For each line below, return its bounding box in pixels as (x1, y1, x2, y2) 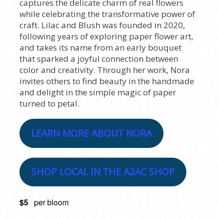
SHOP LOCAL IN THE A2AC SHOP (31, 165, 175, 179)
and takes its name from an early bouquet (19, 42, 182, 54)
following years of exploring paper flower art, (19, 31, 193, 42)
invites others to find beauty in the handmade (19, 75, 194, 87)
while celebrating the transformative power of (19, 8, 195, 20)
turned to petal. (19, 98, 79, 109)
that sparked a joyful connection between (19, 53, 178, 65)
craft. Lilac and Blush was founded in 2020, (19, 19, 185, 31)
